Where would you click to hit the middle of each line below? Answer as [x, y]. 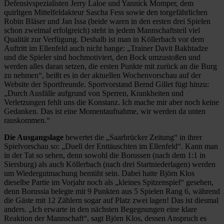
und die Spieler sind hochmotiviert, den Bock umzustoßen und [102, 57]
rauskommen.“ [27, 120]
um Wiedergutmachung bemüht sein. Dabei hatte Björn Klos [99, 173]
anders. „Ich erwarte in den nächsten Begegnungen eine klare [100, 209]
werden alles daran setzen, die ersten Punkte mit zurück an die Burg [110, 66]
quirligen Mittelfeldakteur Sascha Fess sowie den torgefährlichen [106, 12]
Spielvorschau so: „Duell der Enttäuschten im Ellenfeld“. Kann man [111, 146]
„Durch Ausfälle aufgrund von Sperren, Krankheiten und [94, 93]
